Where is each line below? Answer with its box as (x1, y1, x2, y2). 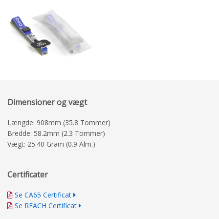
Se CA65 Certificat (15, 190, 71, 200)
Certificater (7, 169, 48, 180)
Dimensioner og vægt (7, 97, 87, 108)
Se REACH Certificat (15, 201, 77, 211)
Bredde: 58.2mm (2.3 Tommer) (7, 129, 105, 138)
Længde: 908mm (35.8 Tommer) (7, 118, 110, 128)
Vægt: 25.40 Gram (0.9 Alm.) (7, 139, 95, 149)
